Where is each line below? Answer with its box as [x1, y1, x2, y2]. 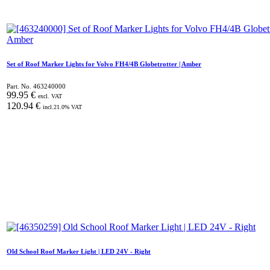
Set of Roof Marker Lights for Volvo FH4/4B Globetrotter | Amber [7, 60, 201, 67]
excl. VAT [38, 92, 62, 99]
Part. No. [7, 82, 33, 90]
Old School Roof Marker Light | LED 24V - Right [7, 247, 151, 255]
